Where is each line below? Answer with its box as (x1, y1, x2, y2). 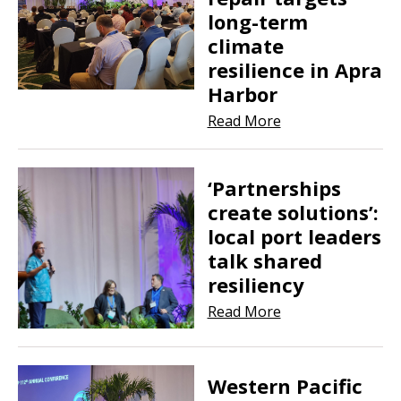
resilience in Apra (207, 55, 382, 83)
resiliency (207, 270, 304, 298)
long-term (207, 7, 308, 35)
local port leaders (207, 222, 381, 250)
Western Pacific (207, 371, 363, 399)
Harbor (207, 80, 277, 107)
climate (207, 31, 284, 59)
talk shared (207, 246, 322, 274)
